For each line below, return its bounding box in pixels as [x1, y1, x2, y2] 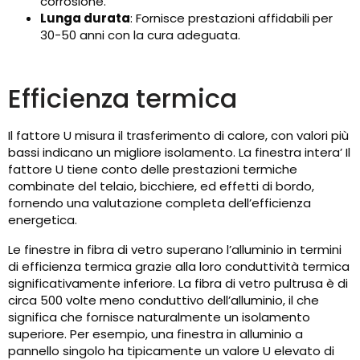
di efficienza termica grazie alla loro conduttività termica [8, 258, 350, 276]
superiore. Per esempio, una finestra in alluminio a [8, 325, 303, 343]
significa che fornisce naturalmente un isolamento [8, 309, 310, 326]
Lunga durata [40, 10, 130, 27]
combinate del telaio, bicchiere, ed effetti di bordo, [8, 178, 314, 195]
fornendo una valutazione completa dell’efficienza [8, 194, 311, 212]
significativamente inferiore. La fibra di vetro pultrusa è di [8, 275, 348, 292]
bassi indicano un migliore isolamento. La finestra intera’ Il [8, 144, 350, 162]
